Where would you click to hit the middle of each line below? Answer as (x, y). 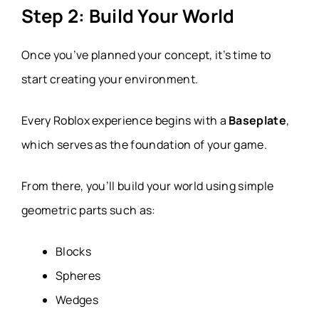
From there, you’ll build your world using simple (148, 186)
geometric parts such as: (89, 210)
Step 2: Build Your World (128, 16)
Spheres (78, 276)
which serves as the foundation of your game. (145, 145)
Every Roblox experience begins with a (125, 121)
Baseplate (258, 121)
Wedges (77, 300)
